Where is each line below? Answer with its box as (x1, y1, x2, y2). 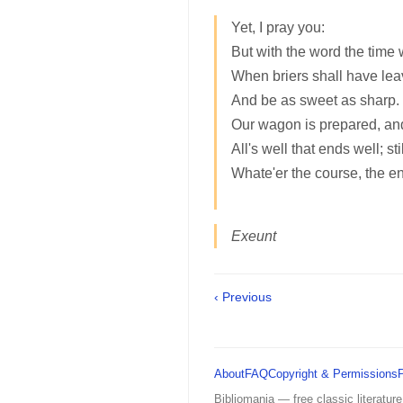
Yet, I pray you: (231, 20, 325, 36)
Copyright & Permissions (268, 367, 398, 381)
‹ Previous (214, 290, 272, 305)
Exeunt (231, 228, 276, 245)
